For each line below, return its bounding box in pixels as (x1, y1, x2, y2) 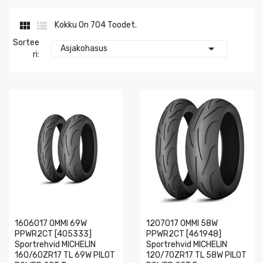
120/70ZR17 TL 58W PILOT (146, 250, 247, 260)
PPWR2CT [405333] (15, 229, 92, 239)
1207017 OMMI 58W (146, 218, 218, 228)
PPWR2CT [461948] (146, 229, 221, 239)
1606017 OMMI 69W (15, 218, 87, 228)
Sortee (13, 38, 40, 48)
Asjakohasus (60, 43, 108, 53)
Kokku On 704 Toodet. (55, 20, 137, 30)
